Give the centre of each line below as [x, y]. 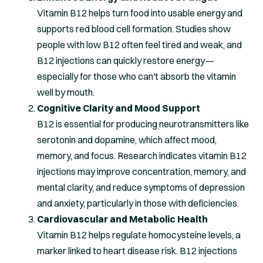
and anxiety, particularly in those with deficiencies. [138, 203]
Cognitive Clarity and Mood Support [119, 108]
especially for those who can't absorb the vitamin [136, 76]
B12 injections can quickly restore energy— [126, 60]
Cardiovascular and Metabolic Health [122, 219]
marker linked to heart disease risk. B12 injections [137, 250]
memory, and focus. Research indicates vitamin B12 [142, 155]
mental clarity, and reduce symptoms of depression [141, 187]
